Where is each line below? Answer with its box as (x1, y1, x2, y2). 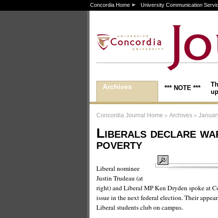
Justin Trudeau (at (96, 174, 143, 182)
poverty (96, 137, 142, 152)
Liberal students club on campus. (96, 203, 183, 212)
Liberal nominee (96, 164, 140, 173)
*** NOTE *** (164, 84, 200, 91)
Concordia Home (90, 2, 130, 8)
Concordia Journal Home (96, 112, 163, 118)
